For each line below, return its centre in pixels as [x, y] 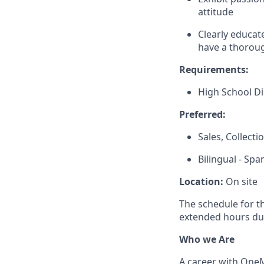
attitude [216, 11]
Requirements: [214, 69]
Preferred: [202, 114]
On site [240, 181]
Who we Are [207, 239]
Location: [201, 181]
